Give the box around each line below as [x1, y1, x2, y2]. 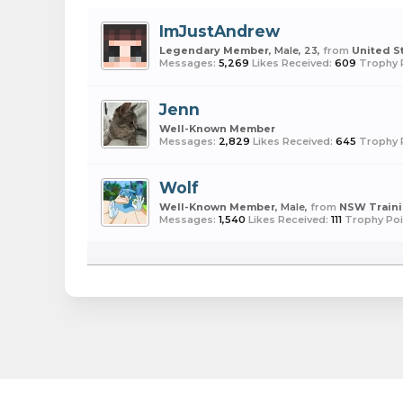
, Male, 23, [269, 44, 323, 57]
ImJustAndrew [159, 22, 280, 40]
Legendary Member [159, 44, 269, 57]
